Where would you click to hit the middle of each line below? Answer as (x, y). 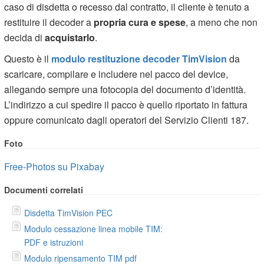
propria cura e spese (140, 22)
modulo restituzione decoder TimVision (139, 58)
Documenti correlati (44, 189)
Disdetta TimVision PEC (69, 212)
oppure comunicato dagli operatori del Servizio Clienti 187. (127, 120)
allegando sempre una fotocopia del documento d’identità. (125, 89)
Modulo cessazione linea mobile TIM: (94, 228)
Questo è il (28, 58)
